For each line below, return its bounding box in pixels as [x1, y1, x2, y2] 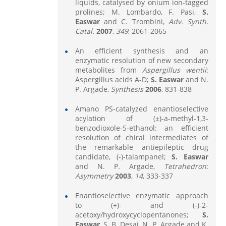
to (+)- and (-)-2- [75, 200, 208, 210]
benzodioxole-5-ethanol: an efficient [75, 123, 208, 133]
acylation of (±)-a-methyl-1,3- [75, 113, 208, 123]
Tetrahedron [164, 161, 206, 171]
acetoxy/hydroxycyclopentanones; [75, 209, 202, 219]
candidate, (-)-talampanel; [75, 151, 172, 161]
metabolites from [75, 65, 142, 75]
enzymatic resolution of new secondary [75, 55, 208, 65]
